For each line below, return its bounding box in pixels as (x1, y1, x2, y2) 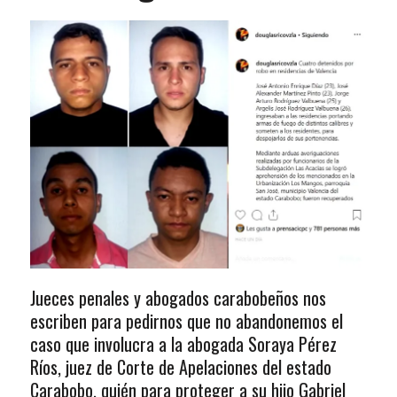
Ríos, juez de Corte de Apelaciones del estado (29, 354, 331, 381)
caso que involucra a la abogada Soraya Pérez (29, 331, 337, 358)
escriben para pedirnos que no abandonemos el (29, 307, 343, 335)
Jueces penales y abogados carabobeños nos (29, 284, 326, 312)
